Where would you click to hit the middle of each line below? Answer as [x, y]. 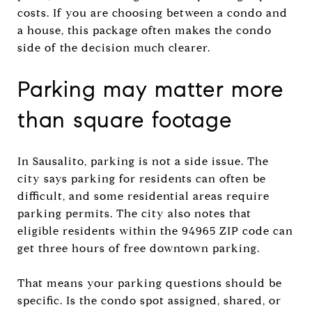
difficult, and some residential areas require [143, 196]
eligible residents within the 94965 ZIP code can [155, 231]
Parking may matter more [151, 89]
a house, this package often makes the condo [145, 30]
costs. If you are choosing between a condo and [153, 13]
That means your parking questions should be [150, 283]
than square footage [125, 119]
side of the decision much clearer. [114, 47]
